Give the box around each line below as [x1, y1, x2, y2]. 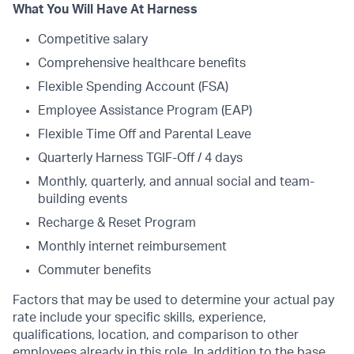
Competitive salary [38, 33, 148, 47]
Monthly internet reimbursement [38, 240, 227, 254]
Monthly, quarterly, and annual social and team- [38, 175, 314, 189]
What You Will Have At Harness [13, 3, 198, 17]
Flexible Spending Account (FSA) [38, 81, 228, 94]
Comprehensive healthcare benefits [38, 57, 246, 70]
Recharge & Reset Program [38, 217, 196, 230]
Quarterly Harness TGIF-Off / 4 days [38, 152, 243, 165]
